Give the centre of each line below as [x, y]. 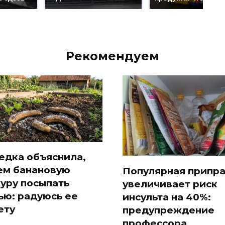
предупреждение [168, 210]
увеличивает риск [170, 184]
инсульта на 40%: [167, 197]
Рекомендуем [113, 56]
